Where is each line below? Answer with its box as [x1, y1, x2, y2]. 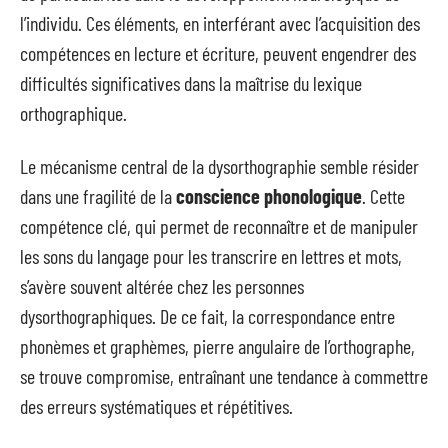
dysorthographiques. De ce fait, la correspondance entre [20, 303, 395, 328]
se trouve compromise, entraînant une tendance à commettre [20, 363, 428, 388]
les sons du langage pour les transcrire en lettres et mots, [20, 243, 402, 268]
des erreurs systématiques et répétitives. [20, 393, 293, 418]
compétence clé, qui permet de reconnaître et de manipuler [20, 213, 418, 238]
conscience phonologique [176, 183, 362, 208]
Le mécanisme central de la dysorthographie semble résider [20, 153, 419, 178]
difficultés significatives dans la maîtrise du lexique [20, 71, 362, 95]
